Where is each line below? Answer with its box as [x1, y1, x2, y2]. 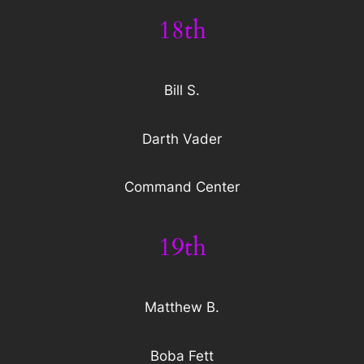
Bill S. [164, 82, 200, 99]
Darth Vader [142, 130, 222, 147]
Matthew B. [145, 299, 219, 316]
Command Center [124, 179, 240, 196]
